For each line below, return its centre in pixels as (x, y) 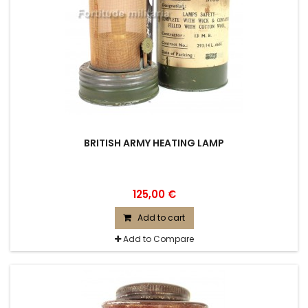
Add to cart (161, 218)
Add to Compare (158, 239)
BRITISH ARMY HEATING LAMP (154, 143)
